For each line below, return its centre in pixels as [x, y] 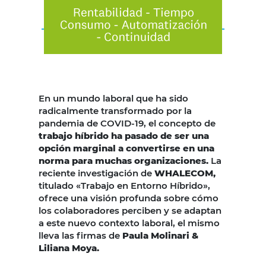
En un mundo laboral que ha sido [113, 99]
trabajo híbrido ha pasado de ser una [124, 136]
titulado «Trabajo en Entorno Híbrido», [124, 186]
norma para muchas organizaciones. [123, 161]
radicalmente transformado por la [115, 111]
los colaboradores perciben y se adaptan [130, 211]
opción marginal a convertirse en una [126, 148]
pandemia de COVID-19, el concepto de [127, 123]
